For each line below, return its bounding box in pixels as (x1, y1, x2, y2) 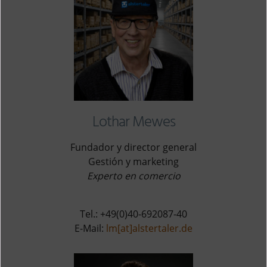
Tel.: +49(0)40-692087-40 (80, 207, 187, 221)
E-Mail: (74, 222, 106, 235)
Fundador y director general (70, 141, 197, 154)
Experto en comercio (86, 169, 181, 182)
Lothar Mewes (92, 111, 175, 135)
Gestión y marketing (88, 155, 179, 168)
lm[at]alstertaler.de (106, 222, 193, 235)
